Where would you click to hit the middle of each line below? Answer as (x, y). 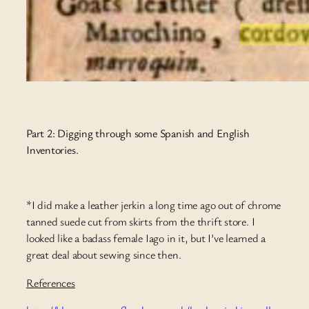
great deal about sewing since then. (104, 255)
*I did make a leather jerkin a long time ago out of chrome (154, 205)
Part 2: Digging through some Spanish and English (138, 133)
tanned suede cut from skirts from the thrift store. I (141, 222)
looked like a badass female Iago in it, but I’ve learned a (146, 238)
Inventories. (52, 149)
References (51, 282)
